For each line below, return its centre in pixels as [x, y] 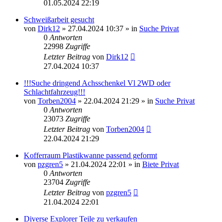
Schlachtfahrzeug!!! [55, 92]
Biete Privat [161, 164]
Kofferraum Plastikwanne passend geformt [90, 155]
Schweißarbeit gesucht [59, 19]
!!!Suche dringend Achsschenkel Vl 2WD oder [97, 83]
